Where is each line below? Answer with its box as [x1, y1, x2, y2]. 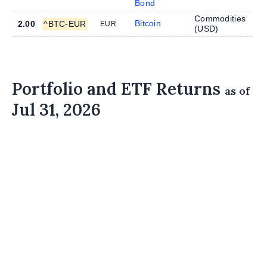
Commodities [194, 13, 246, 23]
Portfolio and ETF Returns [12, 77, 225, 100]
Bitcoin [135, 18, 161, 28]
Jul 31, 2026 [12, 98, 101, 120]
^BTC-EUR [44, 18, 86, 29]
